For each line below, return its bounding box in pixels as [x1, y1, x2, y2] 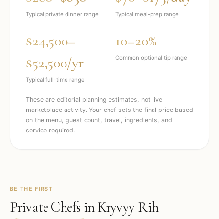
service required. [26, 127, 75, 134]
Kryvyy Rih [98, 198, 159, 216]
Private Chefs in [10, 198, 98, 216]
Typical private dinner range [26, 11, 99, 18]
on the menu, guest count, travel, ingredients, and [26, 116, 172, 124]
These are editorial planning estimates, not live [26, 96, 162, 103]
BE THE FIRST [10, 185, 53, 192]
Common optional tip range [115, 54, 187, 61]
